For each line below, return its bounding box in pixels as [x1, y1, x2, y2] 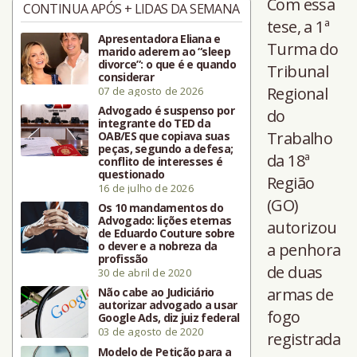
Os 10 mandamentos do [98, 200, 224, 216]
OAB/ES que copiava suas [98, 128, 229, 144]
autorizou [267, 217, 337, 239]
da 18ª [267, 150, 310, 172]
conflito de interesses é [98, 154, 223, 170]
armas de [267, 284, 334, 306]
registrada [267, 328, 341, 351]
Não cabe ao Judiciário [98, 284, 214, 300]
